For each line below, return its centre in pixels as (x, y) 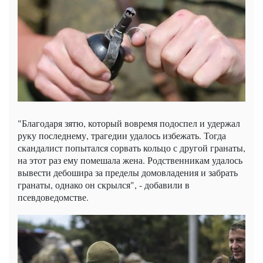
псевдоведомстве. (53, 197)
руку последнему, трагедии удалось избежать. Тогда (122, 135)
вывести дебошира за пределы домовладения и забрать (128, 172)
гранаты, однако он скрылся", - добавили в (104, 184)
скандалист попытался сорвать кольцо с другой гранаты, (131, 147)
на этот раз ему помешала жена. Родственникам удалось (130, 160)
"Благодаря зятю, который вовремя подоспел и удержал (129, 123)
